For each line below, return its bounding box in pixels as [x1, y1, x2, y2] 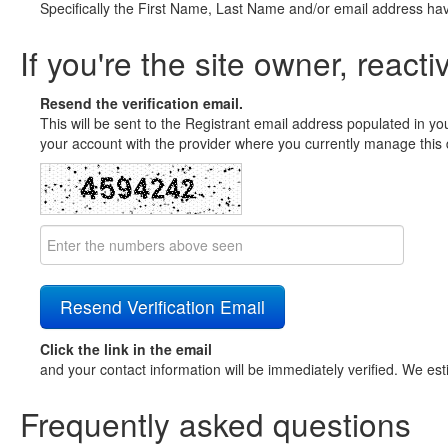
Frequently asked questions [20, 401, 411, 446]
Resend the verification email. [40, 93, 243, 113]
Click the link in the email [40, 339, 212, 359]
